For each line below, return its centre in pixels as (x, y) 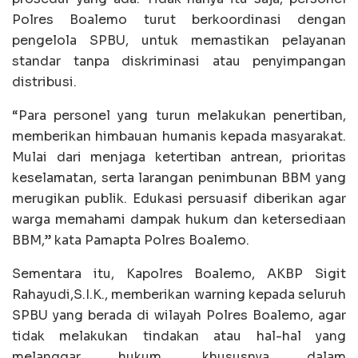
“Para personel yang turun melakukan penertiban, (179, 116)
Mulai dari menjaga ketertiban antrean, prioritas (179, 157)
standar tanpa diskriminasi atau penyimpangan (179, 62)
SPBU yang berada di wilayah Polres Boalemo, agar (179, 316)
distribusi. (44, 82)
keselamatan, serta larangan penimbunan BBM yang (179, 178)
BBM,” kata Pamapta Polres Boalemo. (131, 241)
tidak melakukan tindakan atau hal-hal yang (179, 336)
